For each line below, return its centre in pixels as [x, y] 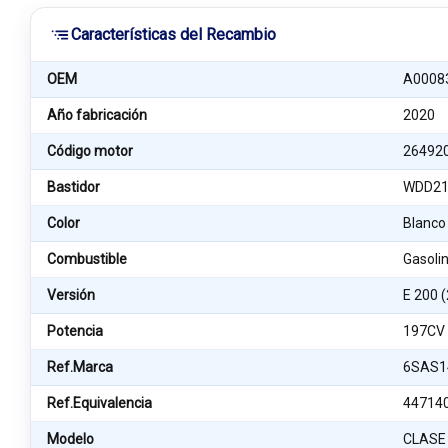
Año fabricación [97, 115]
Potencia [75, 331]
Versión [71, 295]
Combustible [87, 259]
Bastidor [73, 187]
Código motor [90, 151]
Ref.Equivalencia [99, 403]
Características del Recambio [173, 34]
